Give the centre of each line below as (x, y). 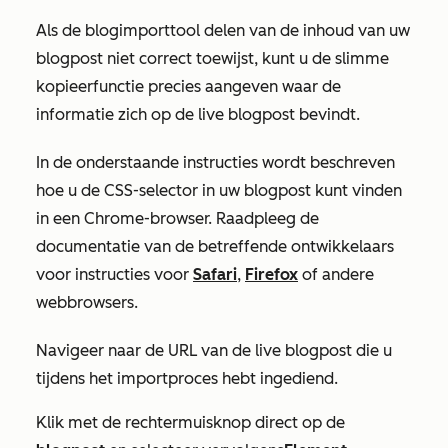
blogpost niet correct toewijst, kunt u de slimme (212, 59)
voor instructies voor (114, 275)
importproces (167, 379)
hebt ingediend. (278, 379)
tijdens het (76, 379)
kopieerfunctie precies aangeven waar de (188, 87)
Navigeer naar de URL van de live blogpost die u (214, 351)
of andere (336, 275)
